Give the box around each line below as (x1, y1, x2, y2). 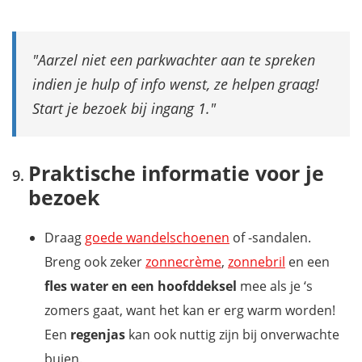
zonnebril (228, 252, 285, 271)
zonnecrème (145, 252, 221, 271)
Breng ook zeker (44, 252, 145, 271)
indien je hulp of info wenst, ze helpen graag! (32, 74, 319, 94)
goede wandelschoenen (85, 228, 229, 246)
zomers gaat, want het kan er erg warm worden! (44, 301, 335, 319)
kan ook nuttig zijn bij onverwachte (125, 325, 339, 343)
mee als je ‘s (237, 276, 313, 295)
